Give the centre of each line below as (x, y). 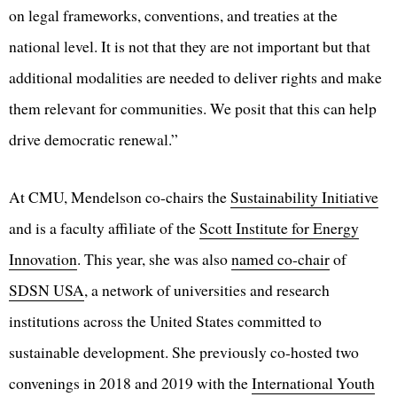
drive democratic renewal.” (93, 140)
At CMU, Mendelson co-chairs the (120, 197)
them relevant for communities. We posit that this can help (193, 109)
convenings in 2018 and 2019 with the (130, 383)
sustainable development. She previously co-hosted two (184, 352)
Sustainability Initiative (304, 197)
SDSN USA (47, 290)
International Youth (313, 383)
